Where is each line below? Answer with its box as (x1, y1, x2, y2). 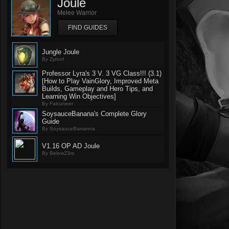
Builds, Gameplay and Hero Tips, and (42, 85, 153, 93)
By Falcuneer (42, 101, 73, 106)
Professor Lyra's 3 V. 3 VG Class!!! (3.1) (42, 70, 162, 77)
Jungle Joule (42, 48, 79, 56)
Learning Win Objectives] (42, 93, 116, 100)
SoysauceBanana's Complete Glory (42, 110, 147, 118)
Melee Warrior (57, 9, 97, 16)
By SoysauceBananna (42, 126, 95, 131)
